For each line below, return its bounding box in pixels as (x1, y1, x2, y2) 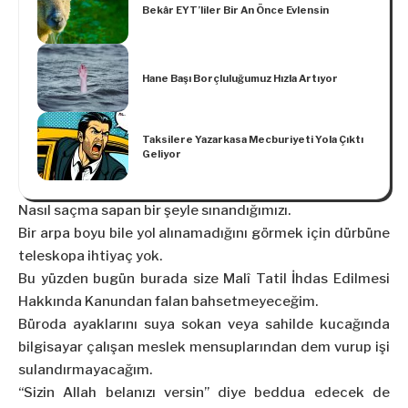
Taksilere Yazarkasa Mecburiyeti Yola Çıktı (142, 132, 363, 146)
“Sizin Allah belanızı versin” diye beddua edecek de (18, 384, 390, 402)
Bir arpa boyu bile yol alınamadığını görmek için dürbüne (18, 225, 390, 242)
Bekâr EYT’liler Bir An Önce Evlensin (142, 3, 329, 16)
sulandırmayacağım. (18, 362, 152, 379)
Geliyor (142, 147, 181, 160)
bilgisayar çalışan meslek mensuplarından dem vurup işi (18, 339, 390, 356)
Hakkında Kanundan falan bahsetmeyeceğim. (18, 293, 318, 311)
